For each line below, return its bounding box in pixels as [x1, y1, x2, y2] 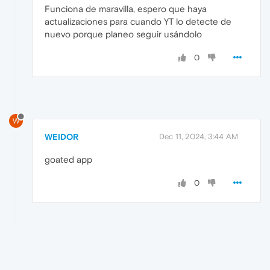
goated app [45, 154, 92, 165]
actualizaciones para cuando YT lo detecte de [45, 16, 231, 27]
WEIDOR [45, 132, 78, 142]
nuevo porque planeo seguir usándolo [45, 29, 202, 40]
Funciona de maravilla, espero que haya [45, 4, 207, 14]
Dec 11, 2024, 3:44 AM [159, 132, 238, 142]
